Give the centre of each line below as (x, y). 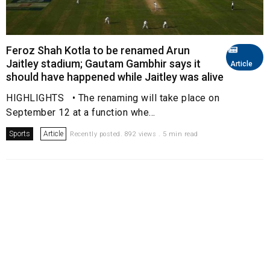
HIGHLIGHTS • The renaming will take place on (113, 98)
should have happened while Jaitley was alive (115, 77)
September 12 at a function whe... (81, 112)
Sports (20, 133)
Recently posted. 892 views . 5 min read (134, 134)
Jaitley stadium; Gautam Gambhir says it (103, 63)
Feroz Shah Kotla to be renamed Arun (98, 50)
